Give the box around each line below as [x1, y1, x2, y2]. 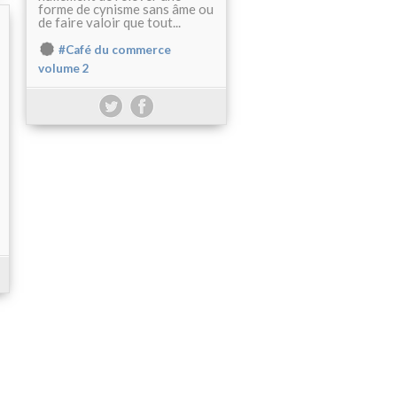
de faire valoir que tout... [38, 14, 181, 30]
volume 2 [38, 61, 90, 76]
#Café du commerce [58, 43, 171, 57]
